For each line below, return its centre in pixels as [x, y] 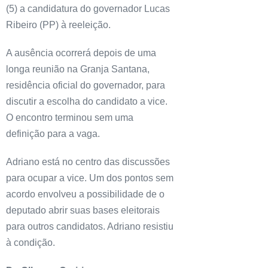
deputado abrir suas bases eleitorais [83, 210]
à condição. [31, 242]
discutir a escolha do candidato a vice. [87, 101]
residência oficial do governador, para [86, 85]
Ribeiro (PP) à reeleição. [58, 25]
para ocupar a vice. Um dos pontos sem [90, 178]
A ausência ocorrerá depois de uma [81, 53]
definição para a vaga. [53, 133]
